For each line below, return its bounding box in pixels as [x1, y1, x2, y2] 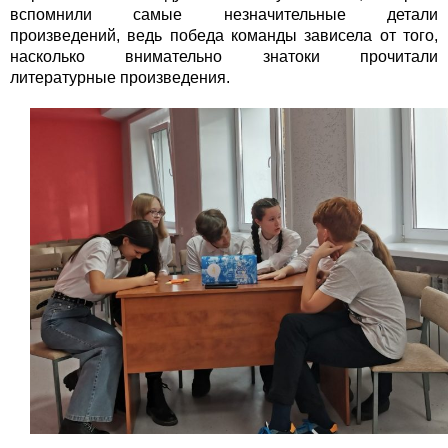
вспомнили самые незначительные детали [10, 6, 438, 24]
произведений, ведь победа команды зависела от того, [10, 27, 438, 45]
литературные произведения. [10, 69, 230, 87]
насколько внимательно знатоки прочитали [10, 48, 438, 66]
